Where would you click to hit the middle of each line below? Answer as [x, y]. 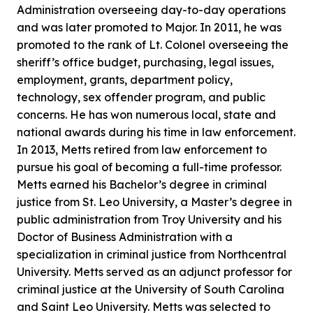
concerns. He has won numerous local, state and [146, 114]
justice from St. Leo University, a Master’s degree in [154, 202]
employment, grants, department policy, [125, 79]
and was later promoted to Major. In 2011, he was [149, 27]
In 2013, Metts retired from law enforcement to [142, 149]
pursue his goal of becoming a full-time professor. [149, 167]
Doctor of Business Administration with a [125, 236]
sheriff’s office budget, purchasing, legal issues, [145, 62]
